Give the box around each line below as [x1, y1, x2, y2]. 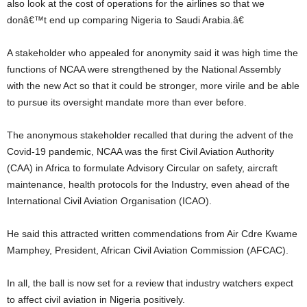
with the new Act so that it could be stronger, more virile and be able [7, 80, 299, 91]
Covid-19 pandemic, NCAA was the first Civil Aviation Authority [7, 146, 274, 157]
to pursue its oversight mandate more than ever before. [7, 97, 247, 108]
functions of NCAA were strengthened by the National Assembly [7, 64, 281, 75]
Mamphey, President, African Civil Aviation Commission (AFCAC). [7, 245, 288, 256]
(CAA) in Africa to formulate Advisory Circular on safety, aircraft [7, 162, 278, 173]
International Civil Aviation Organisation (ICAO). [7, 195, 212, 206]
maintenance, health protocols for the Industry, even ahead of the [7, 179, 290, 190]
